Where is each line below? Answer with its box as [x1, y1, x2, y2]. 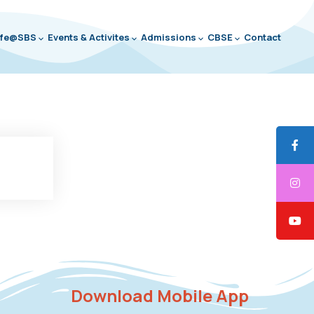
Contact [243, 31, 281, 43]
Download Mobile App [70, 284, 249, 307]
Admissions [140, 31, 196, 43]
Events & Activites [47, 31, 130, 43]
